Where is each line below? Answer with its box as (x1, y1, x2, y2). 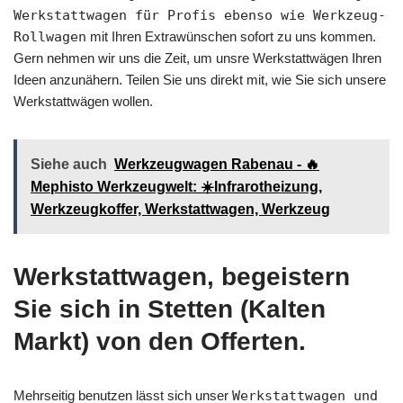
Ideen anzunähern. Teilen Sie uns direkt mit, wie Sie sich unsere (13, 71, 386, 87)
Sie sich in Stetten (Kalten (13, 294, 326, 323)
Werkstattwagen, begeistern (13, 262, 350, 291)
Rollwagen (13, 28, 86, 45)
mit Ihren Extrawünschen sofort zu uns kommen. (86, 28, 376, 44)
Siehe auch (31, 156, 107, 172)
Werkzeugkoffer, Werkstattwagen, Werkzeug (31, 201, 330, 217)
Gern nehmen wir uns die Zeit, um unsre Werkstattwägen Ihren (13, 49, 381, 66)
